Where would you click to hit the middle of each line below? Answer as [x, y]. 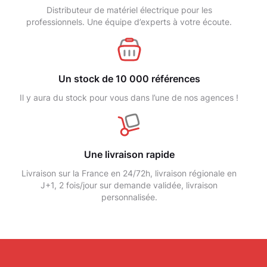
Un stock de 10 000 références [129, 78]
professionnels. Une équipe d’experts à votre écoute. [129, 21]
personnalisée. [129, 197]
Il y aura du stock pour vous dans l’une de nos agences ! [129, 97]
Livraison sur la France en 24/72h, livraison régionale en [129, 173]
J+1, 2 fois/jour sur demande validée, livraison [129, 185]
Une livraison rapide [129, 154]
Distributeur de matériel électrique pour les [129, 10]
